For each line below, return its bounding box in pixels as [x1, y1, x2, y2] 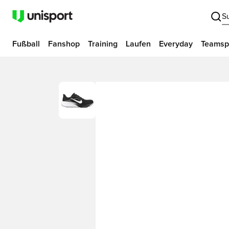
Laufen [126, 40, 151, 48]
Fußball [12, 40, 40, 48]
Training [88, 40, 118, 48]
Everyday [159, 40, 193, 48]
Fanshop [48, 40, 80, 48]
